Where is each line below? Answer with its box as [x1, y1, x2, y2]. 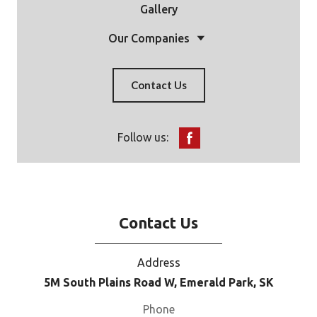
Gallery [139, 2, 178, 16]
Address [137, 255, 180, 269]
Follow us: [117, 131, 168, 144]
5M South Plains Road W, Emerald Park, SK [43, 275, 274, 289]
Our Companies [108, 31, 190, 45]
